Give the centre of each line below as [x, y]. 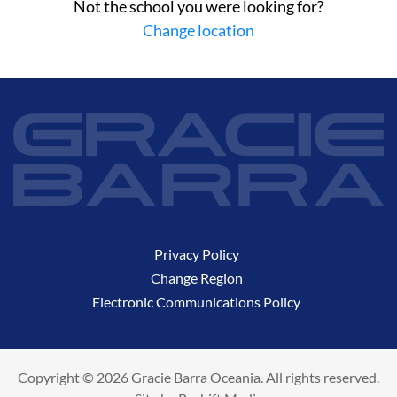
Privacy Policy [196, 253]
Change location [198, 31]
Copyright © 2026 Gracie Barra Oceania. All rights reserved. [198, 377]
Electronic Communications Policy [196, 301]
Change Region [196, 277]
